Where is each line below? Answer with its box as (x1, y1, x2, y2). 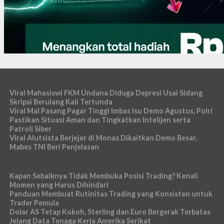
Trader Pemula (9, 198, 59, 207)
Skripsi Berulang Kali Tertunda (9, 97, 112, 106)
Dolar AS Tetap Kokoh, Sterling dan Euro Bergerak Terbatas (9, 207, 210, 216)
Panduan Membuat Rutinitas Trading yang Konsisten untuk (9, 189, 212, 198)
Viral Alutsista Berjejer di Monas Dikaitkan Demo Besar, (9, 133, 197, 142)
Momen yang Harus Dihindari (9, 180, 108, 189)
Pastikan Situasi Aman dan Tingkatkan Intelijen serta (9, 115, 190, 124)
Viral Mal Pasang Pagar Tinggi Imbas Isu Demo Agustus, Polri (9, 106, 212, 115)
